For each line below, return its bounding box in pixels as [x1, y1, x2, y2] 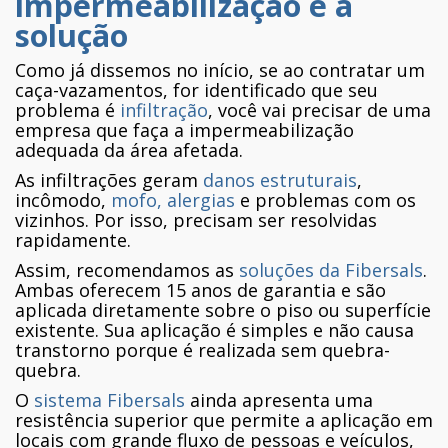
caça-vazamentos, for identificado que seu [15, 78, 378, 103]
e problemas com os [235, 188, 416, 213]
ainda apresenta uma [185, 388, 373, 413]
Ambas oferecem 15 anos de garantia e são [15, 278, 386, 303]
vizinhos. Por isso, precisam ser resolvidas [15, 208, 377, 233]
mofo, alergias [111, 188, 235, 213]
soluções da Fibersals [239, 258, 423, 283]
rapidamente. [15, 228, 131, 253]
